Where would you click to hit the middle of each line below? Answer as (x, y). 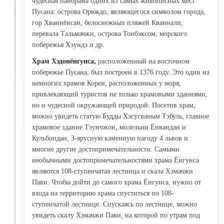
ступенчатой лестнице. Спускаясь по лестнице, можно (114, 204)
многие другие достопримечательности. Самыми (106, 149)
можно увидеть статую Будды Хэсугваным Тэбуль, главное (120, 116)
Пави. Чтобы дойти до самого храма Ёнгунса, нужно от (116, 182)
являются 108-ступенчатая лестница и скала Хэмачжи (112, 171)
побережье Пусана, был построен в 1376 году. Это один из (121, 72)
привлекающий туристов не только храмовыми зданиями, (120, 94)
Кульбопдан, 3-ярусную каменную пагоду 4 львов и (110, 138)
